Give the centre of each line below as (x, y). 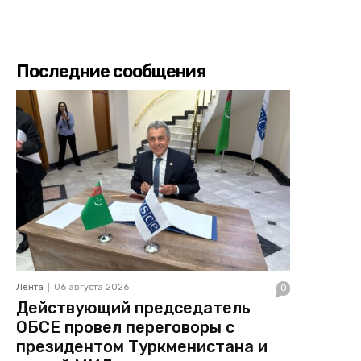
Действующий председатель (133, 308)
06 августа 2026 (91, 288)
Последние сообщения (111, 71)
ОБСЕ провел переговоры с (125, 328)
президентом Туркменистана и (142, 347)
